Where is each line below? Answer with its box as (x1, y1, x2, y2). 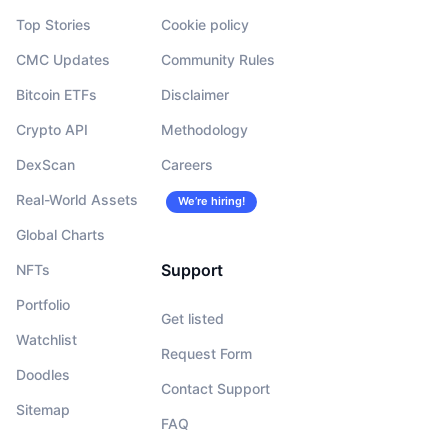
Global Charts (16, 225, 105, 243)
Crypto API (16, 120, 88, 138)
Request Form (161, 344, 252, 362)
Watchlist (16, 330, 77, 348)
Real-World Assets (16, 190, 138, 208)
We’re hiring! (178, 193, 245, 208)
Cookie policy (161, 15, 249, 33)
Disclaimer (161, 85, 229, 103)
